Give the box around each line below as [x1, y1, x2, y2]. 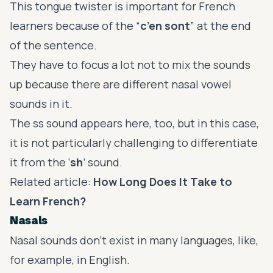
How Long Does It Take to [93, 174, 232, 189]
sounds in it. [10, 96, 75, 111]
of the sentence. [10, 37, 99, 52]
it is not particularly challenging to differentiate [10, 135, 258, 150]
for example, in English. [10, 252, 132, 267]
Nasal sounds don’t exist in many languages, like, [10, 232, 258, 247]
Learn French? [10, 193, 86, 208]
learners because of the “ [10, 18, 140, 33]
